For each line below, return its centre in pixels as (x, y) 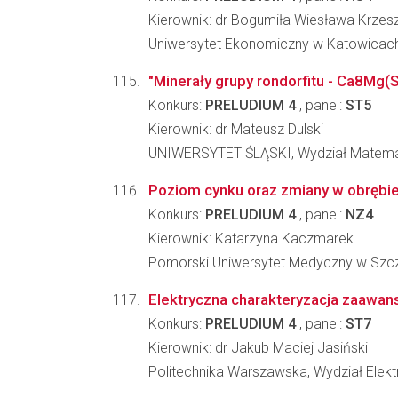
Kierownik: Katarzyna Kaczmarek (251, 239)
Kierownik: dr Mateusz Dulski (236, 129)
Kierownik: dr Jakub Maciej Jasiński (258, 348)
